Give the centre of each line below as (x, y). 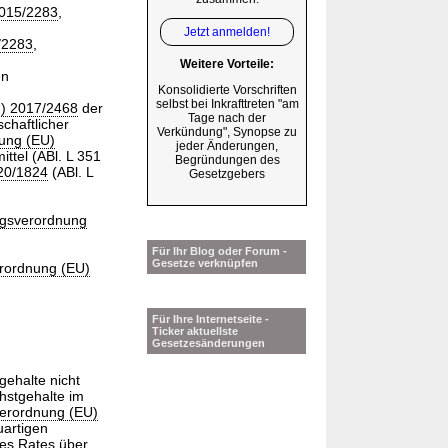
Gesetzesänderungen (208, 343)
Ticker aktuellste (195, 331)
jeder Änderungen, (227, 146)
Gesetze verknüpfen (205, 263)
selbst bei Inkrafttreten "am (227, 104)
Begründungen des (227, 160)
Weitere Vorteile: (227, 64)
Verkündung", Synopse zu (227, 132)
